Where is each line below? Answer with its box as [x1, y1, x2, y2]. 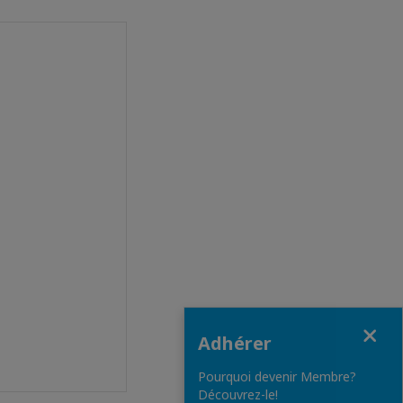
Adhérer [198, 331, 272, 356]
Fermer [184, 315, 227, 333]
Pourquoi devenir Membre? [198, 368, 356, 386]
